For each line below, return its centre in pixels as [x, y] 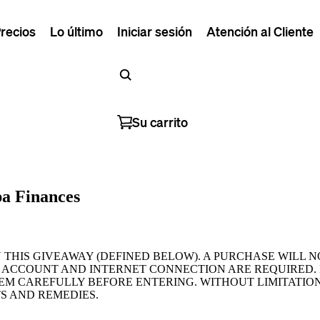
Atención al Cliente [260, 31]
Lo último [76, 31]
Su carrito [160, 122]
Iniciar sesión [155, 31]
